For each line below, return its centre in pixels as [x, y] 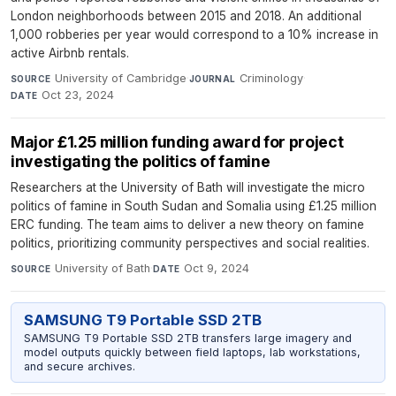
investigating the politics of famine [141, 162]
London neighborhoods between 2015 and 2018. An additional [186, 16]
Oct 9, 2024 [216, 269]
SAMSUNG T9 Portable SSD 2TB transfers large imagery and [187, 338]
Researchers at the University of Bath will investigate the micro [188, 188]
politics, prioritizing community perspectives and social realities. [190, 244]
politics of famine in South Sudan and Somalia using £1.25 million [194, 206]
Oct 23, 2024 [78, 95]
